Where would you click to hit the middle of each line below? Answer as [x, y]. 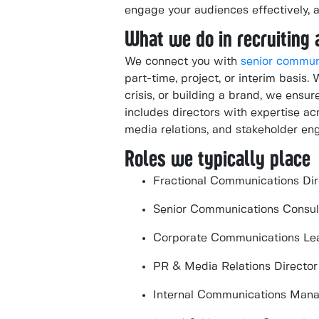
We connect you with [183, 62]
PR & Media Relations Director [235, 267]
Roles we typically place [218, 159]
